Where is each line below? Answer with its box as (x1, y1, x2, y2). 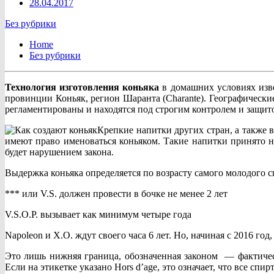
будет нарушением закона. (5, 147, 114, 158)
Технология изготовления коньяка (5, 82, 160, 93)
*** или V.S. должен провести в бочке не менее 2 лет (5, 188, 228, 199)
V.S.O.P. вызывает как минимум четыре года (5, 209, 191, 220)
